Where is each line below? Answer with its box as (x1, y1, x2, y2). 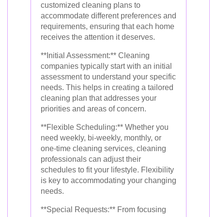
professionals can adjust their (41, 155, 141, 163)
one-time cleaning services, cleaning (41, 144, 166, 153)
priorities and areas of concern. (41, 104, 146, 113)
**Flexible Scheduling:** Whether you (41, 123, 169, 131)
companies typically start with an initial (41, 62, 172, 70)
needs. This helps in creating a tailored (41, 83, 173, 92)
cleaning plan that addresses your (41, 93, 156, 102)
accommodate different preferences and (41, 11, 176, 20)
